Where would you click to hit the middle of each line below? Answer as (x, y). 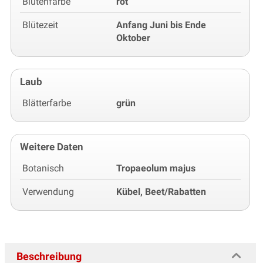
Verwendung (48, 192)
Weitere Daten (52, 147)
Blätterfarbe (47, 103)
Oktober (133, 38)
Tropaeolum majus (156, 168)
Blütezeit (40, 25)
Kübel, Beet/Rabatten (161, 192)
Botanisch (43, 168)
